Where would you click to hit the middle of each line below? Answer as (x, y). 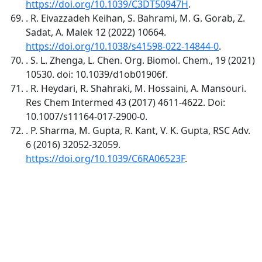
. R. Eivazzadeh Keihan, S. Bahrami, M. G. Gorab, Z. (135, 18)
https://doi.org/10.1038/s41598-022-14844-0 (122, 46)
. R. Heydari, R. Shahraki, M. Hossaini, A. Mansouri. (136, 88)
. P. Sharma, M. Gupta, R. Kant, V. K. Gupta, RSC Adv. (138, 130)
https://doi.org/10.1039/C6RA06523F (105, 158)
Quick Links (47, 197)
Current (43, 246)
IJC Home (46, 218)
